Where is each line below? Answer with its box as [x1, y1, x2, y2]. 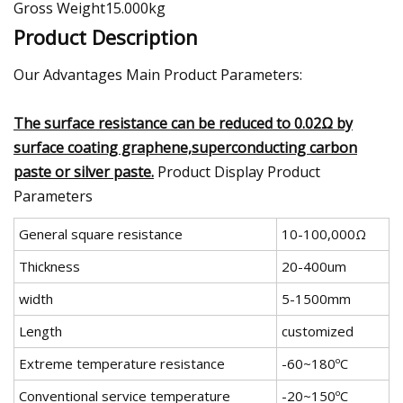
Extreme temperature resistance [19, 354, 225, 372]
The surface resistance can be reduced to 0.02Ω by [13, 113, 353, 133]
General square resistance [19, 225, 183, 243]
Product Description [13, 23, 198, 50]
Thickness [19, 257, 80, 275]
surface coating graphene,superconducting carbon [13, 138, 357, 157]
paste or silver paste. [13, 162, 154, 182]
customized [282, 322, 354, 340]
